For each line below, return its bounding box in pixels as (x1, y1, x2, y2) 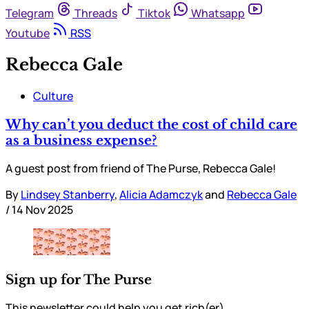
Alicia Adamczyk (119, 187, 203, 203)
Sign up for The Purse (6, 271, 152, 288)
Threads (74, 6, 117, 21)
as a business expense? (6, 132, 157, 148)
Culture (33, 88, 73, 103)
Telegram (6, 6, 54, 21)
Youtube (6, 26, 50, 41)
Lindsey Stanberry (21, 187, 114, 203)
